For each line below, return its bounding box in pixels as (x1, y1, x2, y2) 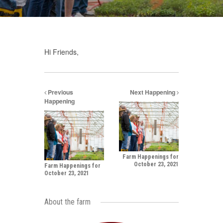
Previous (46, 88, 73, 97)
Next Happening (130, 88, 177, 97)
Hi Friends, (44, 47, 79, 57)
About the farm (44, 197, 91, 207)
